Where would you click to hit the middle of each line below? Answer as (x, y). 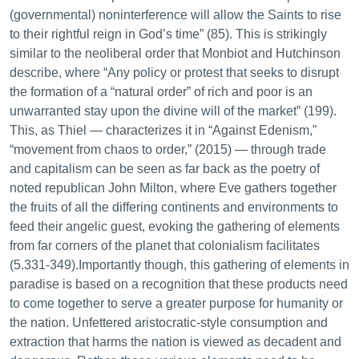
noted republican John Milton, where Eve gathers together (173, 188)
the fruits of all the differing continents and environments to (174, 207)
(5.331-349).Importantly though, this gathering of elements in (179, 265)
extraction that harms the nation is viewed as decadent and (175, 342)
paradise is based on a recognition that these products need (179, 284)
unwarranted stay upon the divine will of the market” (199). (173, 111)
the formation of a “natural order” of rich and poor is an (161, 92)
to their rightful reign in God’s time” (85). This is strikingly (168, 34)
